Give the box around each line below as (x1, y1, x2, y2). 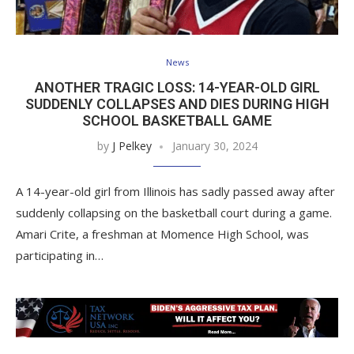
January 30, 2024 (171, 137, 258, 153)
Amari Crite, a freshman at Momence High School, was (16, 225, 309, 242)
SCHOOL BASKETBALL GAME (82, 111, 272, 129)
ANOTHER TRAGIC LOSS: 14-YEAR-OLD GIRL (34, 78, 320, 96)
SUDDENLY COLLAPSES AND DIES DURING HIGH (24, 95, 330, 112)
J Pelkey (111, 137, 152, 153)
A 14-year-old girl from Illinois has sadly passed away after (16, 183, 335, 199)
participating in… (16, 247, 104, 263)
